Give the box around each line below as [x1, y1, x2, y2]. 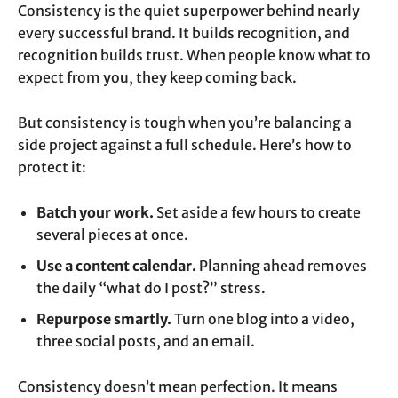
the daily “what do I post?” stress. [36, 279, 266, 298]
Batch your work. [36, 203, 154, 222]
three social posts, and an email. [36, 332, 255, 351]
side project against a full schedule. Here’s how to [18, 136, 352, 155]
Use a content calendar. [36, 257, 196, 275]
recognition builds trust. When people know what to [18, 46, 370, 65]
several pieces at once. [36, 226, 188, 244]
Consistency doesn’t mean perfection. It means [18, 378, 338, 396]
